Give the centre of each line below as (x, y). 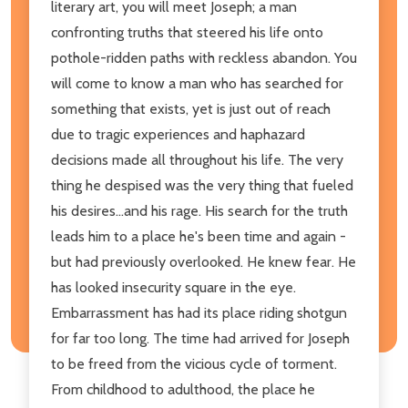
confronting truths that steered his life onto (187, 32)
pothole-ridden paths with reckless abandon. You (204, 57)
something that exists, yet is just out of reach (191, 108)
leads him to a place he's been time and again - (199, 236)
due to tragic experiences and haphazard (178, 134)
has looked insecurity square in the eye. (173, 287)
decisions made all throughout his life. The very (197, 159)
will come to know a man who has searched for (197, 83)
